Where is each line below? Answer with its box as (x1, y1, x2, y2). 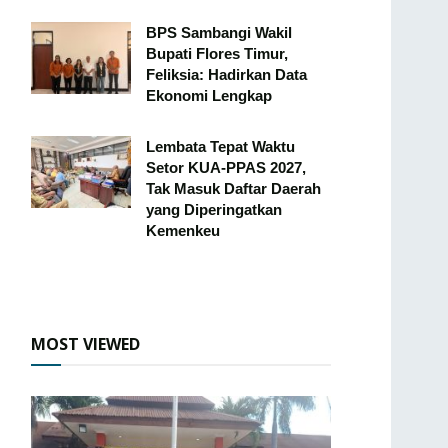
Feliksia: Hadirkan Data (146, 66, 307, 84)
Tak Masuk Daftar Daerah (146, 180, 321, 198)
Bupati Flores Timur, (146, 45, 288, 63)
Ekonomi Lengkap (146, 87, 272, 105)
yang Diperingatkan (146, 201, 282, 219)
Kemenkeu (146, 222, 220, 240)
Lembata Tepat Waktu (146, 138, 295, 156)
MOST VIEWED (31, 333, 140, 356)
